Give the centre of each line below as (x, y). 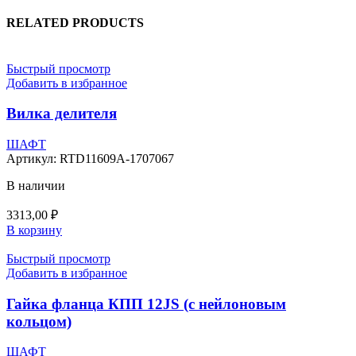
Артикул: (33, 159)
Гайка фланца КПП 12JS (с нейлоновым (146, 304)
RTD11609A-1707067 (117, 159)
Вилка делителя (62, 114)
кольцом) (39, 321)
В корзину (34, 230)
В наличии (36, 186)
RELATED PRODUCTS (75, 23)
